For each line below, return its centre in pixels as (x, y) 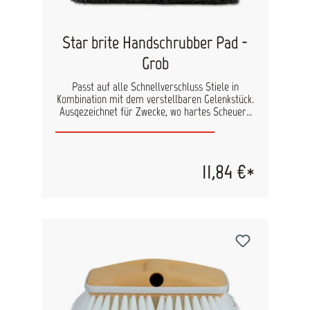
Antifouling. (155, 137)
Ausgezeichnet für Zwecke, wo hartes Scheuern (155, 112)
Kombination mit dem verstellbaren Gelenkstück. (155, 99)
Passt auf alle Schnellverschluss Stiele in (155, 87)
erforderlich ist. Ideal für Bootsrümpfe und (155, 124)
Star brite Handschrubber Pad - (155, 43)
